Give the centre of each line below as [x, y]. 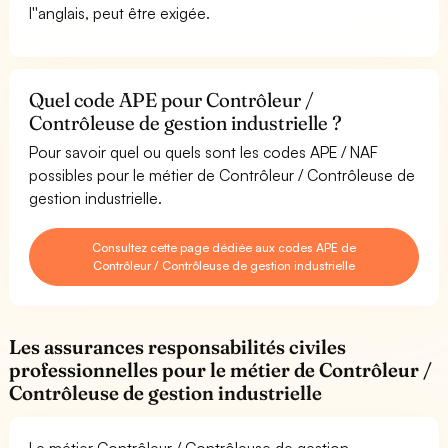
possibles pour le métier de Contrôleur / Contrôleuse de [222, 174]
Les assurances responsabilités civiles [178, 346]
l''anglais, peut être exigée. [120, 12]
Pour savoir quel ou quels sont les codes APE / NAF [204, 151]
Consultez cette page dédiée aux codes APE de [224, 247]
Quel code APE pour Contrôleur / [172, 99]
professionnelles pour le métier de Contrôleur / [221, 369]
